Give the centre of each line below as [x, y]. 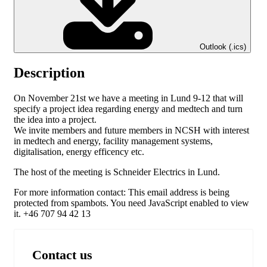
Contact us [62, 254]
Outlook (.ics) [223, 46]
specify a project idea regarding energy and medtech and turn [128, 108]
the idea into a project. [55, 119]
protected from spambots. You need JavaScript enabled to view [131, 203]
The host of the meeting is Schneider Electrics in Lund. [118, 172]
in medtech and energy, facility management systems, [113, 141]
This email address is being [179, 192]
